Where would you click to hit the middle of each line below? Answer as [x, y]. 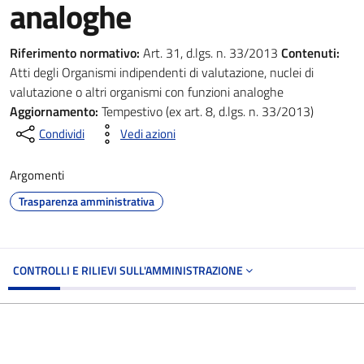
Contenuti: [310, 53]
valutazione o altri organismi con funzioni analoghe [147, 92]
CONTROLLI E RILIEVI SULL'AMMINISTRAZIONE [129, 270]
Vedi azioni [148, 134]
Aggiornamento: [54, 111]
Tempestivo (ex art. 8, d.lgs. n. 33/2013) [206, 111]
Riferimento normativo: [75, 53]
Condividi [62, 134]
